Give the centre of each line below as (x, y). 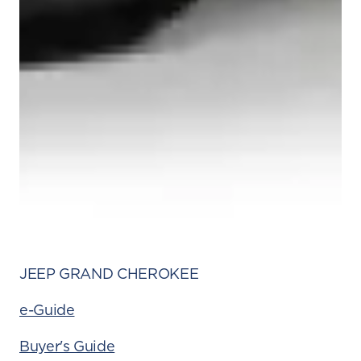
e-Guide (47, 310)
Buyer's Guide (67, 346)
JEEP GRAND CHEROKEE (109, 274)
